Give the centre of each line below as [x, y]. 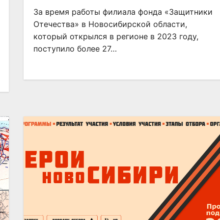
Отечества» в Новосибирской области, [110, 24]
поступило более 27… [75, 49]
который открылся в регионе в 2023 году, [116, 36]
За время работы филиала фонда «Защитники [123, 12]
